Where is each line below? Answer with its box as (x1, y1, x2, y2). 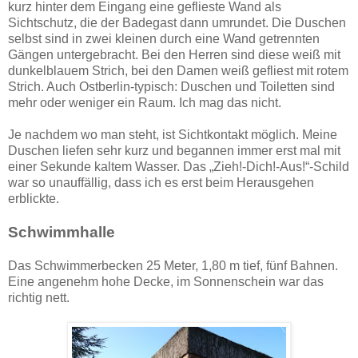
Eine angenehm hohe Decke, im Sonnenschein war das (8, 275, 324, 289)
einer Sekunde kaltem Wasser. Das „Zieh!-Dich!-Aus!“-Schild (8, 160, 349, 174)
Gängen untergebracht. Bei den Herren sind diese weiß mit (8, 48, 340, 62)
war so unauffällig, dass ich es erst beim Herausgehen (8, 176, 314, 190)
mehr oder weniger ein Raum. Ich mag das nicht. (8, 96, 281, 110)
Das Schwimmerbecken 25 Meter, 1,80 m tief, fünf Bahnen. (8, 259, 338, 273)
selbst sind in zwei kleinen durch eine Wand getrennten (8, 32, 320, 46)
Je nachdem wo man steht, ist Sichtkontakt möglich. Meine (8, 128, 337, 142)
